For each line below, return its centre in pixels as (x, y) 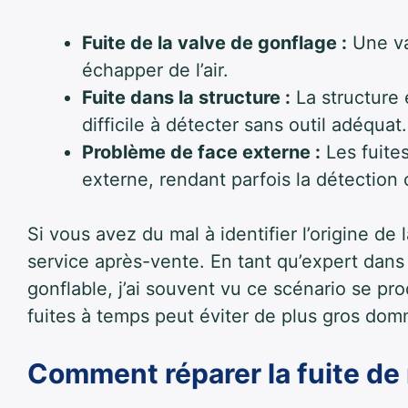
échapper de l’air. (155, 71)
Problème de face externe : (201, 153)
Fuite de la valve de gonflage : (214, 43)
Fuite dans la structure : (186, 98)
